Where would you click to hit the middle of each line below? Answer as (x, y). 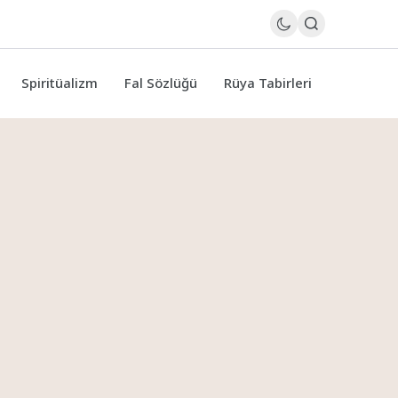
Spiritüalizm (60, 83)
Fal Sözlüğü (161, 83)
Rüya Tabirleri (268, 83)
